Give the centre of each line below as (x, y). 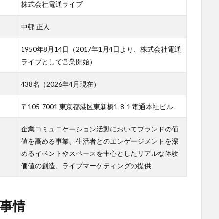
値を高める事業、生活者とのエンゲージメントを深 (100, 141)
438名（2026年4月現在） (61, 84)
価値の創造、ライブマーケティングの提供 (86, 165)
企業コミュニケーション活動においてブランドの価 (100, 129)
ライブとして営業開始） (59, 61)
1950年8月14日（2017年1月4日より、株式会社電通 (101, 49)
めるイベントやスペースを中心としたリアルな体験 (100, 153)
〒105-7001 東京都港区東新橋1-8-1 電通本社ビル (97, 106)
